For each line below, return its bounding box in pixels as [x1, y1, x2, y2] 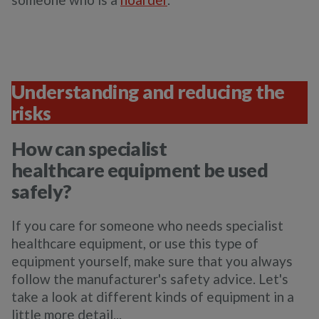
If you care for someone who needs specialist [11, 217, 283, 234]
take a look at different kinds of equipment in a [11, 288, 294, 305]
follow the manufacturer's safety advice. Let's [11, 271, 288, 287]
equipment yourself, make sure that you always [11, 253, 293, 269]
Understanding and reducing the [11, 80, 285, 103]
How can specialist [11, 137, 167, 160]
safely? [11, 179, 72, 203]
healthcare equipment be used [11, 158, 268, 182]
